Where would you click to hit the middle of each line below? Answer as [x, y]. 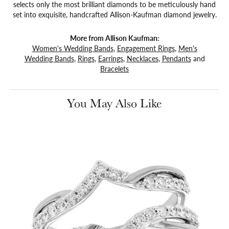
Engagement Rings [146, 48]
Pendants [176, 58]
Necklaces [142, 58]
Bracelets [114, 68]
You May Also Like [114, 103]
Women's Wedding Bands [73, 48]
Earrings [110, 58]
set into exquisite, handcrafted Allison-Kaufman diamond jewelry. [114, 14]
